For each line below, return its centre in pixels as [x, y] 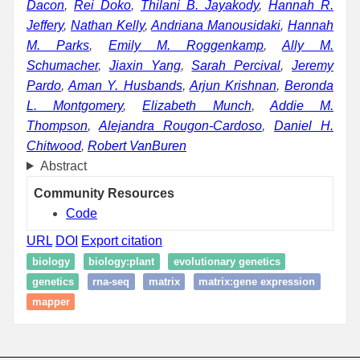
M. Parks [58, 45]
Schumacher [62, 65]
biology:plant [121, 261]
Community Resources [104, 193]
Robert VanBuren [137, 145]
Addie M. [302, 105]
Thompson [57, 125]
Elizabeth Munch [197, 105]
